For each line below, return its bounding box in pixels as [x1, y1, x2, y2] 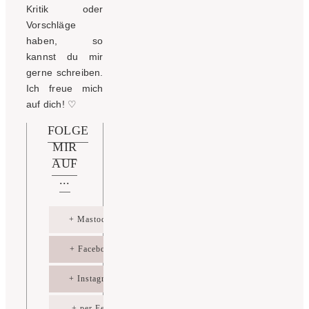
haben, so [26, 34, 103, 46]
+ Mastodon [69, 214, 116, 224]
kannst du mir [26, 50, 103, 62]
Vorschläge [26, 19, 76, 30]
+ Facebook [70, 243, 115, 254]
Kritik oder [26, 3, 103, 14]
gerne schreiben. [26, 66, 103, 78]
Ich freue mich [26, 82, 103, 94]
